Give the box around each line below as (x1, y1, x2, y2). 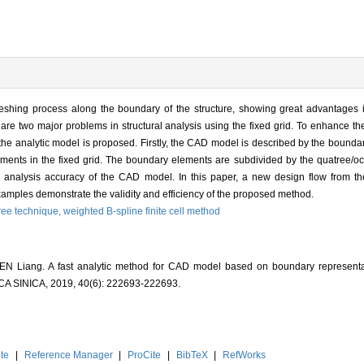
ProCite (128, 349, 162, 361)
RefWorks (223, 349, 266, 361)
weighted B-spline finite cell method (63, 205, 220, 217)
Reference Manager (24, 349, 113, 361)
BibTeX (175, 349, 208, 361)
